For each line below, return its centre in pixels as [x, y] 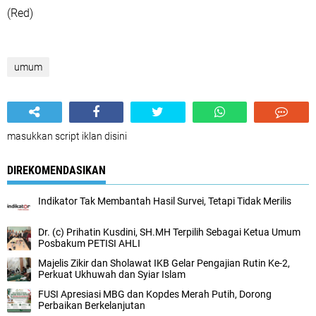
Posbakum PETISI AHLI [89, 243]
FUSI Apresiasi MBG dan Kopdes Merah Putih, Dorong [155, 294]
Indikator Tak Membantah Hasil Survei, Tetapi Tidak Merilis [165, 201]
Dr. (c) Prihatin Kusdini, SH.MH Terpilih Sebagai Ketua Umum [169, 232]
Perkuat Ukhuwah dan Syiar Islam [112, 274]
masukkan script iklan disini [67, 136]
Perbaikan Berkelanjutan [92, 305]
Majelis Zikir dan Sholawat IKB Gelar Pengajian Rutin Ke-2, [164, 263]
